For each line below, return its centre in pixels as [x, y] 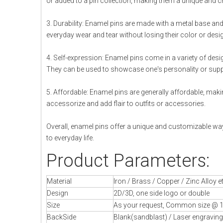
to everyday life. [70, 138]
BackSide [61, 217]
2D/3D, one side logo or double [162, 193]
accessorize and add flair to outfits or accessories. [126, 104]
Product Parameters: [128, 161]
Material [59, 181]
